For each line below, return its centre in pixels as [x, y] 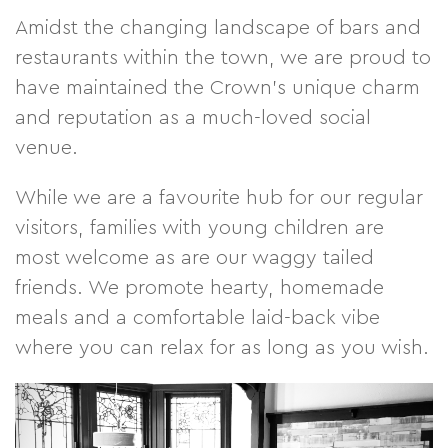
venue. [46, 147]
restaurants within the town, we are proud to [223, 57]
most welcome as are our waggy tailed [194, 257]
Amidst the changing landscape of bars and [218, 27]
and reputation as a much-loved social [193, 117]
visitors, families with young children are [199, 227]
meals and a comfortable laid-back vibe [197, 317]
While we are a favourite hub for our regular [219, 197]
